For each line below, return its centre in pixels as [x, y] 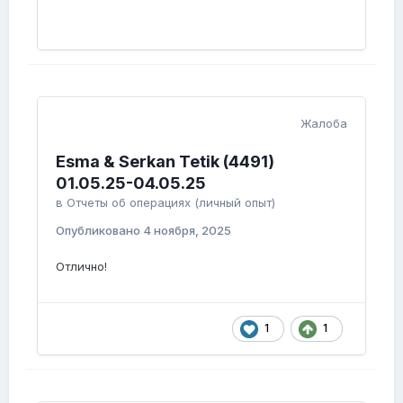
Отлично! [81, 266]
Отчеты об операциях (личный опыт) [171, 202]
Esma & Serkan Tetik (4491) [165, 161]
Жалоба [324, 123]
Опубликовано [99, 230]
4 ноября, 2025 [187, 230]
